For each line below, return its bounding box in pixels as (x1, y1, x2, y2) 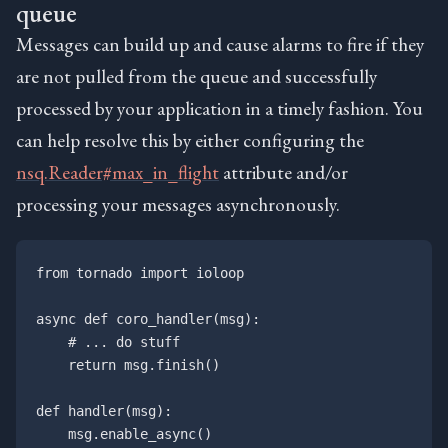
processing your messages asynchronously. (16, 190, 340, 217)
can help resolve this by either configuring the (16, 126, 364, 153)
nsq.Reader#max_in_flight (16, 158, 219, 185)
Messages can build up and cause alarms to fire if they (16, 30, 424, 57)
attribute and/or (219, 158, 348, 185)
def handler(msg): (36, 402, 172, 419)
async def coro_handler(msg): (36, 310, 260, 327)
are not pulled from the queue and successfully (16, 62, 377, 89)
